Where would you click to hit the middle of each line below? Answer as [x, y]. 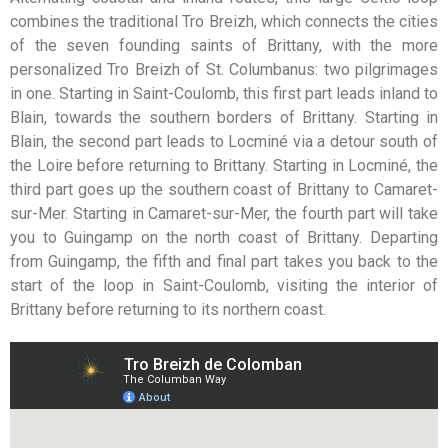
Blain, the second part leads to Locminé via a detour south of [224, 141]
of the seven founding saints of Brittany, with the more [224, 45]
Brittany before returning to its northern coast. [168, 309]
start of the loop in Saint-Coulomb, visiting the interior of [224, 285]
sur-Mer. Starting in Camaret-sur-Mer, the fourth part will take [224, 213]
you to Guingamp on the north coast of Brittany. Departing [224, 237]
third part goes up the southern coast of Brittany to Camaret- [224, 189]
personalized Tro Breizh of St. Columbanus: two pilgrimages [224, 69]
